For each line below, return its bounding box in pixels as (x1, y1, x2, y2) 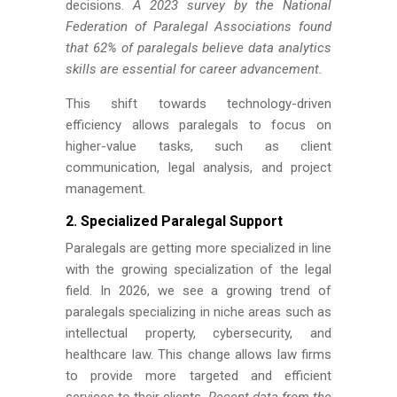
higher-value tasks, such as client (66, 138, 331, 154)
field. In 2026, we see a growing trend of (66, 283, 331, 299)
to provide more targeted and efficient (66, 368, 331, 384)
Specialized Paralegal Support (81, 213, 283, 230)
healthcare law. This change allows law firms (66, 346, 331, 362)
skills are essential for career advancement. (66, 61, 323, 77)
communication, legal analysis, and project (66, 160, 331, 175)
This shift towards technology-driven (66, 96, 331, 112)
